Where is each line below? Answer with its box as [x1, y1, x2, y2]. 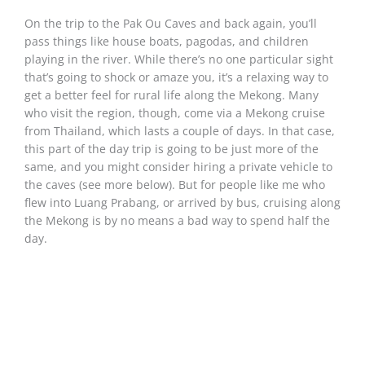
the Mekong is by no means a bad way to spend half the [24, 212, 330, 228]
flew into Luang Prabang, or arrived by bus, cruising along [24, 194, 341, 210]
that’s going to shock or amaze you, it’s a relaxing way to [24, 68, 328, 85]
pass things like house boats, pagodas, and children [24, 33, 309, 49]
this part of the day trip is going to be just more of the [24, 140, 319, 156]
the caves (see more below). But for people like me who [24, 176, 325, 192]
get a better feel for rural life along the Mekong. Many [24, 86, 319, 103]
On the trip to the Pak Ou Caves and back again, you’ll [24, 15, 317, 31]
